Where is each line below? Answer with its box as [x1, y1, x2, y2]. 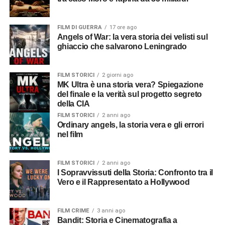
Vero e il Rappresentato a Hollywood [57, 177, 190, 186]
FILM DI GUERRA [57, 24, 102, 31]
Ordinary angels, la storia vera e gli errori [57, 120, 63, 129]
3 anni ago [96, 207, 125, 214]
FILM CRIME [57, 207, 89, 214]
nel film [57, 130, 83, 139]
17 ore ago [109, 24, 137, 31]
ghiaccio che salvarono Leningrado [57, 42, 187, 51]
